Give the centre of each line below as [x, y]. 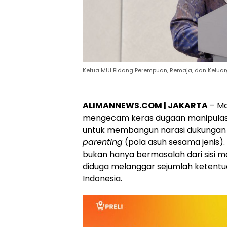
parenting [103, 142]
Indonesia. [102, 179]
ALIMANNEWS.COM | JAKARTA [145, 106]
